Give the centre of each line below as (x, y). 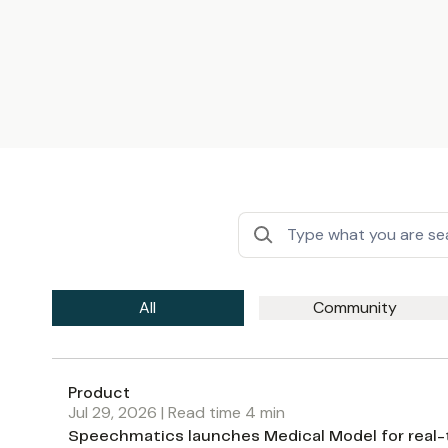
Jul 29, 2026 (112, 412)
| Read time (201, 412)
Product (99, 392)
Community (354, 307)
